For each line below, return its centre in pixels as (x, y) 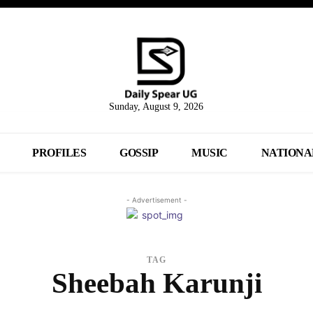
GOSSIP (139, 153)
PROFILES (59, 153)
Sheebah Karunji (156, 283)
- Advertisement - (156, 200)
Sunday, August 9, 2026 (156, 107)
